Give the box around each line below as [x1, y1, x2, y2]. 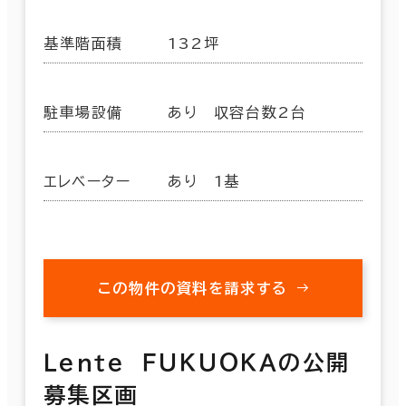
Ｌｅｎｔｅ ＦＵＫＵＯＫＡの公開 [43, 351, 351, 373]
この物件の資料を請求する [97, 280, 289, 295]
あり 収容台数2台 [168, 104, 307, 120]
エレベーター [43, 173, 131, 188]
